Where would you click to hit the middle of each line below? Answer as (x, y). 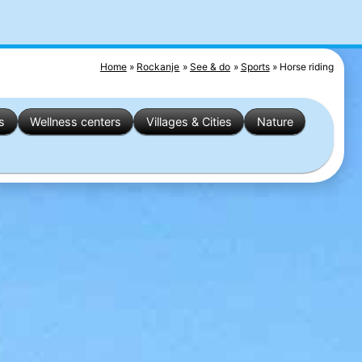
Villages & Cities (189, 121)
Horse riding (307, 66)
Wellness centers (75, 121)
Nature (275, 121)
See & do (210, 66)
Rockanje (158, 66)
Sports (255, 66)
